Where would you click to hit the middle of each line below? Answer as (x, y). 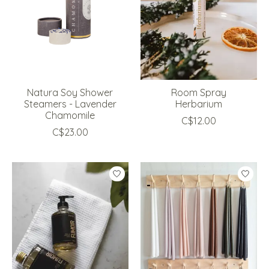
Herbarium (198, 104)
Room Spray (198, 93)
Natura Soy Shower (70, 93)
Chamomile (70, 116)
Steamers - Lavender (70, 104)
